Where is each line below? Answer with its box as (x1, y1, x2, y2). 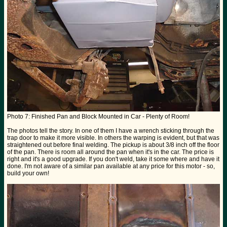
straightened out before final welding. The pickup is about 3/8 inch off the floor (7, 141, 219, 149)
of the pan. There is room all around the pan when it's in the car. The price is (7, 148, 214, 156)
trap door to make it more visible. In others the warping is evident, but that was (7, 134, 219, 142)
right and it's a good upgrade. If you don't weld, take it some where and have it (7, 156, 219, 163)
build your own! (7, 170, 49, 177)
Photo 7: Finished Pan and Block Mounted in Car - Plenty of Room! (7, 113, 190, 121)
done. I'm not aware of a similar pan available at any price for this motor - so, (7, 163, 215, 170)
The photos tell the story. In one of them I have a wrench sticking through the (7, 127, 214, 135)
